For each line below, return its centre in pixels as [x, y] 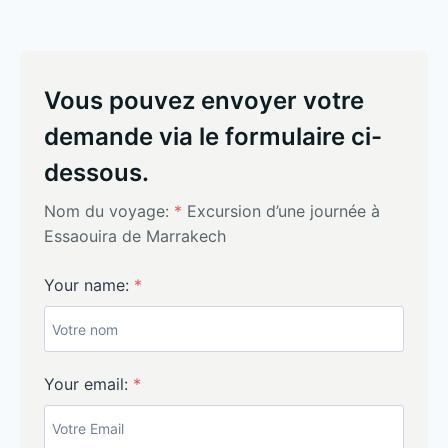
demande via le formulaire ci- [213, 136]
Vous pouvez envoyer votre [204, 100]
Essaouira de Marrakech [135, 236]
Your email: [88, 384]
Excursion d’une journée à [283, 211]
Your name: [89, 285]
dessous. [96, 172]
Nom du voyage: [109, 211]
